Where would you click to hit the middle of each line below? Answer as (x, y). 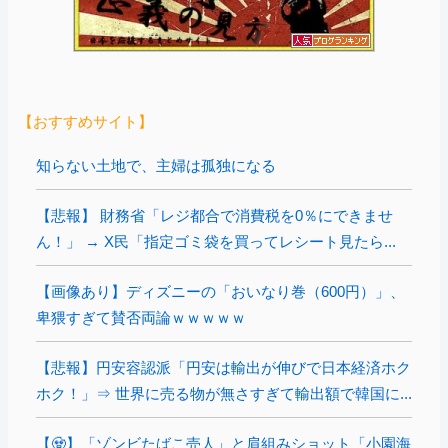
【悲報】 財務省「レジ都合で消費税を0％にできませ (214, 215)
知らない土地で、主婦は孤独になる (156, 165)
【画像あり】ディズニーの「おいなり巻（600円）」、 (220, 291)
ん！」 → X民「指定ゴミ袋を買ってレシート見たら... (216, 241)
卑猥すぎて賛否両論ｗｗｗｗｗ (141, 317)
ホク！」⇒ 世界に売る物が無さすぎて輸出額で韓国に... (224, 393)
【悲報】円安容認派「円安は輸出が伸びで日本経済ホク (223, 367)
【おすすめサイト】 (85, 121)
